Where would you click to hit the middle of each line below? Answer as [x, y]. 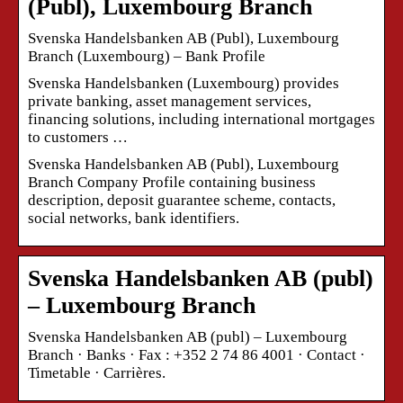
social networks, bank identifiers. [134, 218]
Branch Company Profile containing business [172, 182]
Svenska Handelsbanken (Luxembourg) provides [184, 83]
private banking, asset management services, [170, 101]
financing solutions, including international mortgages [201, 119]
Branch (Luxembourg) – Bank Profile [147, 56]
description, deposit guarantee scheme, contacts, [182, 200]
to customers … [78, 137]
